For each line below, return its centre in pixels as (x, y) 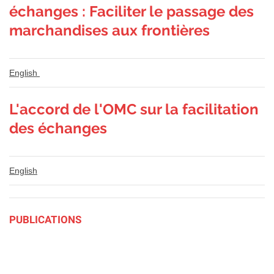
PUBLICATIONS (45, 219)
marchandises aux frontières (109, 30)
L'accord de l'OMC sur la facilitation (134, 109)
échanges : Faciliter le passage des (131, 11)
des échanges (58, 128)
